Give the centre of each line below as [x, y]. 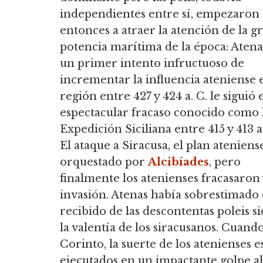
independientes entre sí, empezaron [160, 14]
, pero [225, 162]
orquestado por [104, 162]
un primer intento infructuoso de [152, 63]
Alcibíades [178, 162]
